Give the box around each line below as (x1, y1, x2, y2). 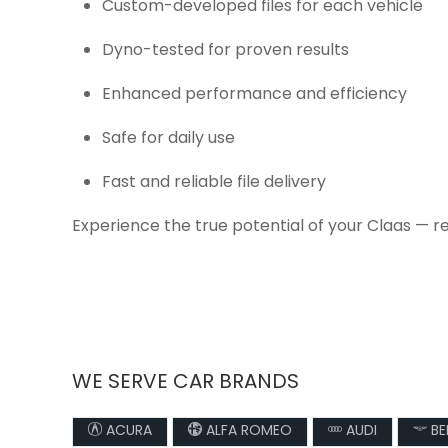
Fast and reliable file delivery (102, 170, 326, 196)
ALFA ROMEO (202, 420, 292, 443)
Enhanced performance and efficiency (102, 82, 407, 108)
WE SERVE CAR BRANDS (72, 367, 299, 399)
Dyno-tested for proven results (102, 38, 349, 64)
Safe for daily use (102, 126, 235, 152)
